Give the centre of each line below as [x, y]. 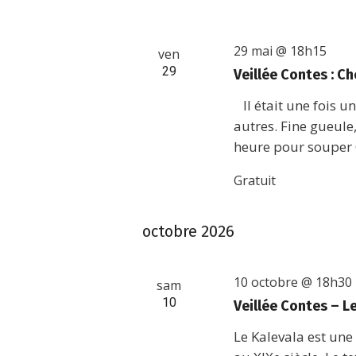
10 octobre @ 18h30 [293, 282]
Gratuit [255, 180]
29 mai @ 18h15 [281, 51]
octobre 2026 [189, 231]
